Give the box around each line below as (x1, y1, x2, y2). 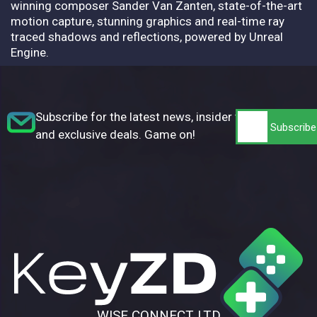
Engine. (11, 45, 49, 59)
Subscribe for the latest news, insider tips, (35, 109, 257, 124)
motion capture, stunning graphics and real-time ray (11, 13, 284, 28)
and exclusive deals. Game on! (35, 127, 195, 142)
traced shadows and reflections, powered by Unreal (11, 29, 283, 44)
